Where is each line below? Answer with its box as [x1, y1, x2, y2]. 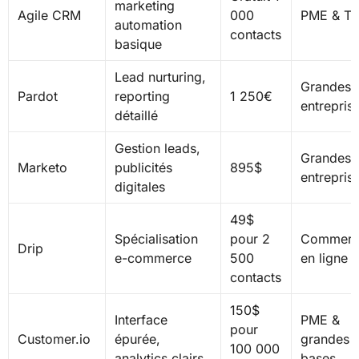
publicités [114, 159, 172, 176]
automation [114, 17, 182, 34]
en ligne [300, 250, 348, 267]
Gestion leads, [114, 140, 200, 157]
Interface [114, 312, 167, 329]
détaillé [114, 107, 158, 124]
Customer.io [17, 331, 91, 348]
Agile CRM [17, 7, 81, 24]
